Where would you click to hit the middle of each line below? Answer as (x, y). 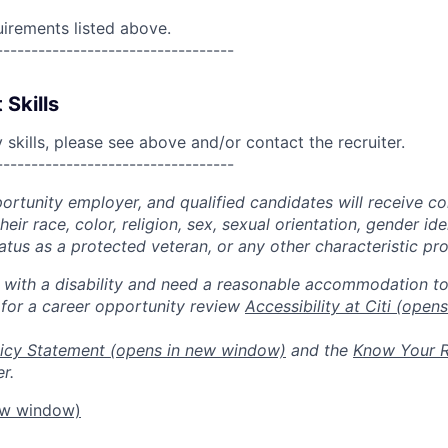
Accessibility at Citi (318, 305)
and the (319, 349)
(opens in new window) (195, 349)
